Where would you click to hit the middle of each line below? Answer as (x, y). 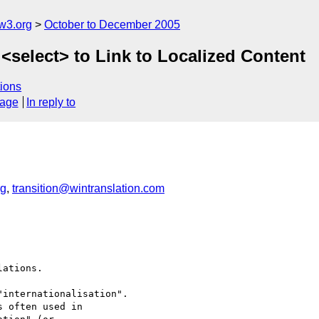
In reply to (51, 103)
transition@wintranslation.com (88, 188)
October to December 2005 (112, 25)
